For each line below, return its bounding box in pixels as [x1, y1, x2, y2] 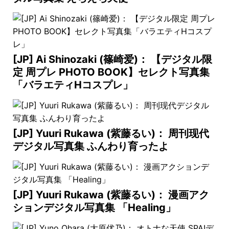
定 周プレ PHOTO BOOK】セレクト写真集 [13, 66, 210, 78]
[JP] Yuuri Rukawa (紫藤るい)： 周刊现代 [13, 127, 209, 140]
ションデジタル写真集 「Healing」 [13, 201, 176, 214]
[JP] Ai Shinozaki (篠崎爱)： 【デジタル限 [13, 53, 212, 65]
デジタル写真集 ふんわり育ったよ [13, 140, 169, 152]
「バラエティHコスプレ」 [13, 79, 133, 91]
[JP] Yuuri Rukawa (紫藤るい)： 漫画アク [13, 189, 209, 201]
